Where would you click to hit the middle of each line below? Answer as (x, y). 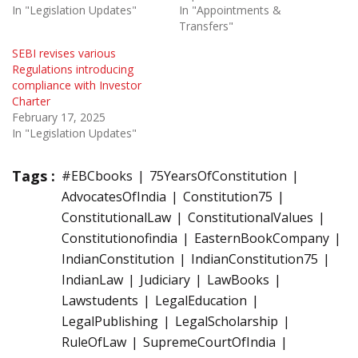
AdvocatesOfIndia (114, 197)
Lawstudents (100, 301)
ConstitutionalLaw (116, 218)
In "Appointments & (230, 10)
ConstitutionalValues (251, 218)
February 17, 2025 (59, 117)
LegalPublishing (110, 322)
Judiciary (165, 280)
